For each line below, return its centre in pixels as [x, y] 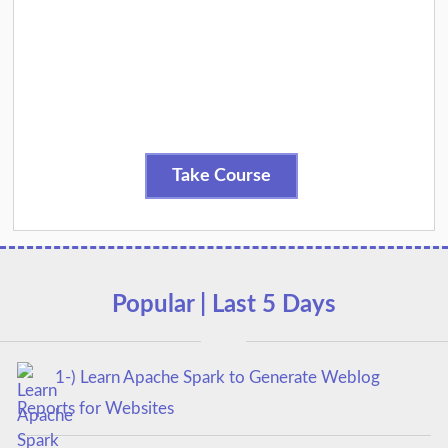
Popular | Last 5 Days [224, 305]
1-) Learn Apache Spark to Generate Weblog [217, 378]
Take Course [222, 175]
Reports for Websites [95, 408]
